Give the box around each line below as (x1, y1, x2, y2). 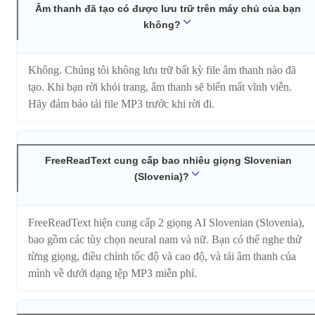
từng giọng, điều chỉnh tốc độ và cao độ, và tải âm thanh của (28, 250, 296, 262)
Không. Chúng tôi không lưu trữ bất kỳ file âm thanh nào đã (28, 64, 296, 77)
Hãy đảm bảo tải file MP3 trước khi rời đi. (28, 98, 214, 110)
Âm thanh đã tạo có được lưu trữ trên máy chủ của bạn (35, 2, 301, 14)
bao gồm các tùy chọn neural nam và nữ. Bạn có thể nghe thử (28, 233, 302, 245)
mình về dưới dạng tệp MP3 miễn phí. (28, 266, 197, 279)
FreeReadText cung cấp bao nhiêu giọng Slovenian (44, 155, 292, 167)
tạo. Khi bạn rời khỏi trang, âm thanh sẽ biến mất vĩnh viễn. (28, 81, 292, 94)
